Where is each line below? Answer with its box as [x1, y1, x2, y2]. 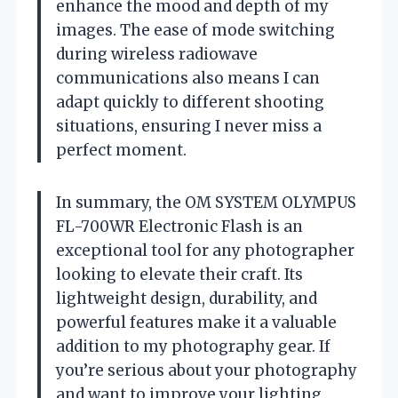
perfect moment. [56, 139, 187, 160]
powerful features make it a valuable [56, 312, 337, 332]
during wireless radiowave [56, 44, 258, 64]
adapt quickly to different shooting [56, 92, 324, 112]
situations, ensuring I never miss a [56, 115, 322, 136]
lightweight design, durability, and [56, 288, 317, 308]
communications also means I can [56, 68, 320, 88]
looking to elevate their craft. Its [56, 264, 303, 284]
